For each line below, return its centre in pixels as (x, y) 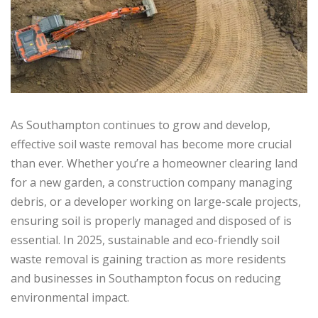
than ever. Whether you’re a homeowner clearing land (154, 164)
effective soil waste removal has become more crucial (151, 144)
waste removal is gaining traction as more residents (148, 259)
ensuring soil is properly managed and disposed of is (151, 221)
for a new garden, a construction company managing (152, 183)
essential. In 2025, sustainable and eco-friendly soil (145, 240)
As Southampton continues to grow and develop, (141, 125)
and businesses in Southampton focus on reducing (146, 279)
